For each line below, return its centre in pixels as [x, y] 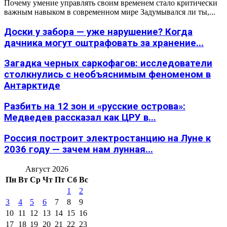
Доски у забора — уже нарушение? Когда [98, 32]
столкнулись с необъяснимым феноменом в [107, 75]
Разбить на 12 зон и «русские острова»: [95, 107]
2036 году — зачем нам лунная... [79, 149]
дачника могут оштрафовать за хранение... [104, 43]
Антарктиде [32, 86]
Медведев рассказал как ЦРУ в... [80, 118]
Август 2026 [47, 169]
